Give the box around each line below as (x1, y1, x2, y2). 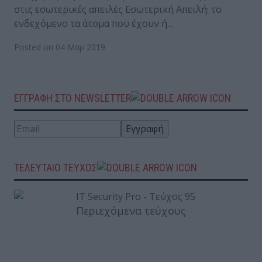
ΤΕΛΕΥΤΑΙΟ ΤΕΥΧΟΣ (14, 161, 97, 174)
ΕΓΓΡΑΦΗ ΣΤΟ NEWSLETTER (14, 91, 131, 104)
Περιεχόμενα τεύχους (76, 203, 186, 218)
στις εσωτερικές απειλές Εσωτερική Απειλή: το (14, 2, 222, 16)
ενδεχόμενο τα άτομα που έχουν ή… (14, 16, 174, 30)
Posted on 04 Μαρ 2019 (14, 41, 105, 53)
